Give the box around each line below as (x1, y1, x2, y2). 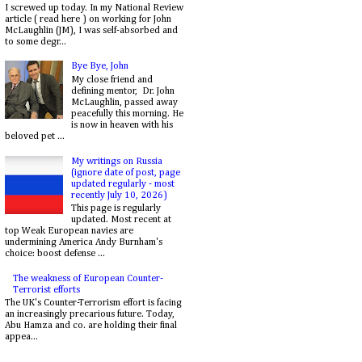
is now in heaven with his (70, 120, 173, 130)
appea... (5, 332, 38, 343)
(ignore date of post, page (70, 167, 180, 178)
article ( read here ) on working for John (5, 14, 171, 24)
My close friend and (70, 74, 153, 85)
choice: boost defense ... (5, 248, 105, 259)
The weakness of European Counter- (12, 273, 163, 284)
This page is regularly (70, 203, 161, 213)
